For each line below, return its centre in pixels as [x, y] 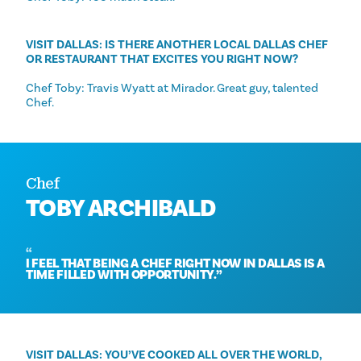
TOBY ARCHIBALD [121, 209]
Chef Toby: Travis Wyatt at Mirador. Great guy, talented [172, 88]
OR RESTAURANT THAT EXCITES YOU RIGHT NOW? [162, 59]
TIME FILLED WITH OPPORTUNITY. [121, 275]
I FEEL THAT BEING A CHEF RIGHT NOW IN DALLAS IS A [175, 264]
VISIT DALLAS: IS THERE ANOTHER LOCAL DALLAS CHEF [177, 45]
